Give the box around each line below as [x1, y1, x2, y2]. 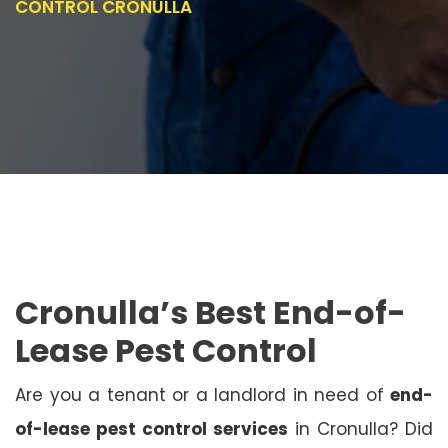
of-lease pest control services [15, 416, 288, 441]
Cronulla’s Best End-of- [15, 289, 406, 335]
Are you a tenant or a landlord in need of [15, 382, 390, 407]
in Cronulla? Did [288, 416, 433, 441]
